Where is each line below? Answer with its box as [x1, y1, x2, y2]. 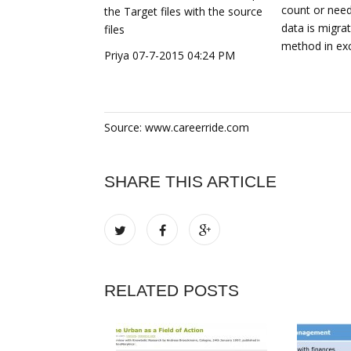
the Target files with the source [104, 4, 262, 19]
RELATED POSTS [104, 281, 239, 299]
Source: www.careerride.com [104, 120, 249, 135]
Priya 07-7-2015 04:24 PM [104, 48, 235, 63]
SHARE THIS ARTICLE [104, 172, 277, 190]
